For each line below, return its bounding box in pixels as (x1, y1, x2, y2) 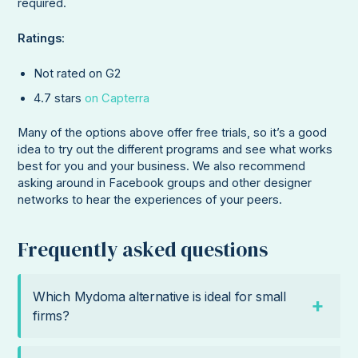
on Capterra (85, 91, 150, 106)
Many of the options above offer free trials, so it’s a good (18, 125, 328, 141)
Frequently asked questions (18, 235, 268, 263)
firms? (33, 308, 70, 324)
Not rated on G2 (34, 66, 121, 82)
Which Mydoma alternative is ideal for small (33, 288, 286, 305)
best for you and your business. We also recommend (18, 159, 306, 174)
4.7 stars (34, 91, 86, 106)
